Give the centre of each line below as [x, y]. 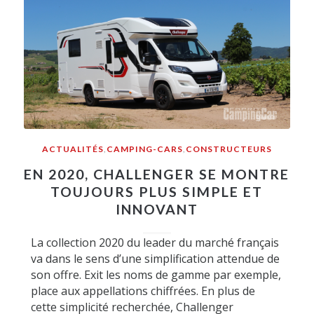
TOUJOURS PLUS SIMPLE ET [157, 192]
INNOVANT [157, 210]
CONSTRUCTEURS [228, 149]
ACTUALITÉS [73, 149]
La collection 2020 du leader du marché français [155, 243]
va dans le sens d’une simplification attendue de [155, 259]
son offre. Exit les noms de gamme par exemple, [156, 275]
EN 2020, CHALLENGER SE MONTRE [157, 175]
